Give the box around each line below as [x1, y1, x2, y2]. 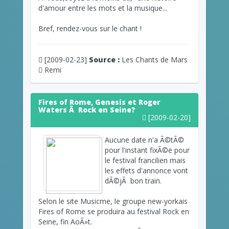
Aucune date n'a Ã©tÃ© [105, 134, 184, 145]
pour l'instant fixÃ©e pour [105, 145, 190, 155]
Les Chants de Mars [120, 54, 188, 64]
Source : [89, 54, 120, 64]
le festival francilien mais [105, 155, 186, 165]
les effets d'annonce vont [105, 165, 188, 175]
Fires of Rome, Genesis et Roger [38, 97, 161, 107]
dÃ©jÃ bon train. [105, 175, 162, 186]
